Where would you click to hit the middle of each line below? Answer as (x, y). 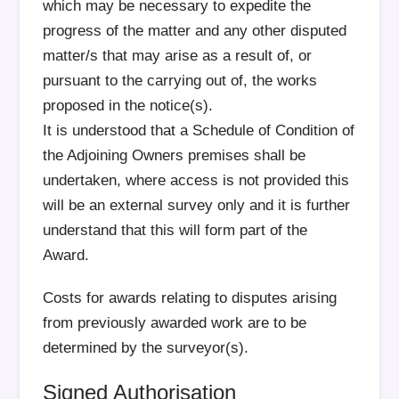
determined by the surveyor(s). (146, 348)
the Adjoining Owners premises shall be (175, 155)
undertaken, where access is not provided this (196, 180)
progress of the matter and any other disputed (195, 31)
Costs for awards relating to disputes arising (190, 298)
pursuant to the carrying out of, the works (180, 81)
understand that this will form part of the (175, 230)
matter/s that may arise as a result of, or (178, 56)
